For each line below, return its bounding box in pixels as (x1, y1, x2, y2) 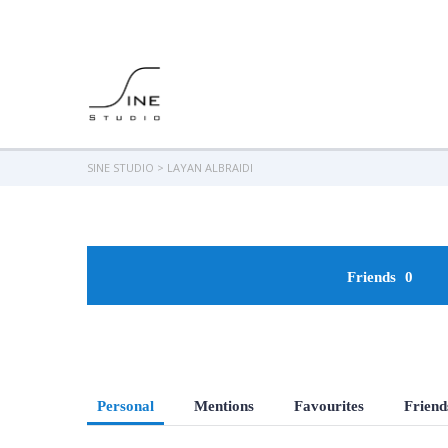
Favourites (294, 397, 364, 414)
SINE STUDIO (87, 159, 154, 175)
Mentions (194, 397, 254, 414)
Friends (346, 268, 400, 285)
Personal (97, 397, 154, 414)
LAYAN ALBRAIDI (167, 159, 253, 175)
